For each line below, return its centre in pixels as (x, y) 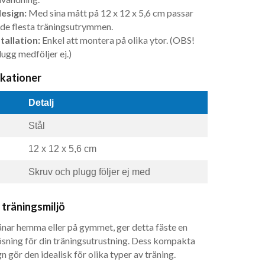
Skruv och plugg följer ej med (89, 172)
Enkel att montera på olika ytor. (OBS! (117, 40)
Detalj (41, 103)
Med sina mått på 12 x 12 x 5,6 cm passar (110, 13)
